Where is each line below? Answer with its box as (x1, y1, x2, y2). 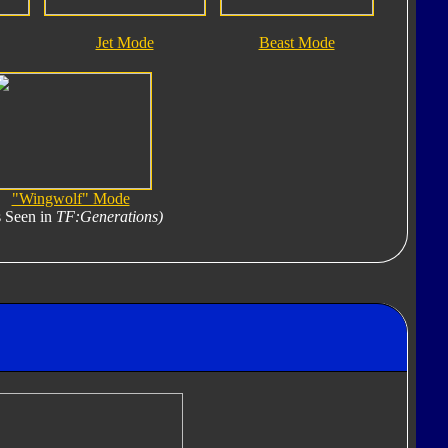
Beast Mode (258, 34, 335, 52)
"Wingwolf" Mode (11, 190, 130, 208)
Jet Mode (95, 34, 154, 52)
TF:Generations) (56, 208, 163, 226)
